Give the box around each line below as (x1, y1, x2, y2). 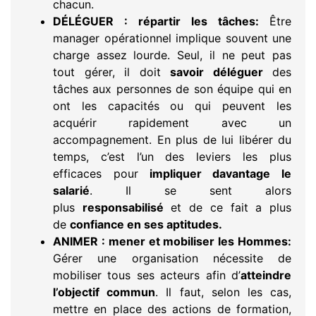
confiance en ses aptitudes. (70, 217, 222, 232)
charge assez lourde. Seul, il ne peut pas (53, 48, 291, 63)
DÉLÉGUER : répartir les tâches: (53, 14, 269, 29)
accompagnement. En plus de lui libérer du (53, 133, 291, 147)
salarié (53, 183, 90, 198)
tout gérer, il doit (53, 65, 170, 80)
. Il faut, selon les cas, (155, 285, 292, 300)
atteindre (241, 268, 291, 283)
